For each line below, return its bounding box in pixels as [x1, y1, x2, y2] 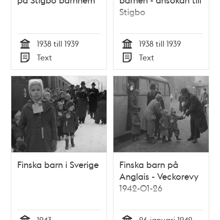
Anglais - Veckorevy [119, 170, 198, 182]
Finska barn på [119, 159, 178, 170]
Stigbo [119, 5, 145, 17]
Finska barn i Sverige [17, 159, 99, 170]
